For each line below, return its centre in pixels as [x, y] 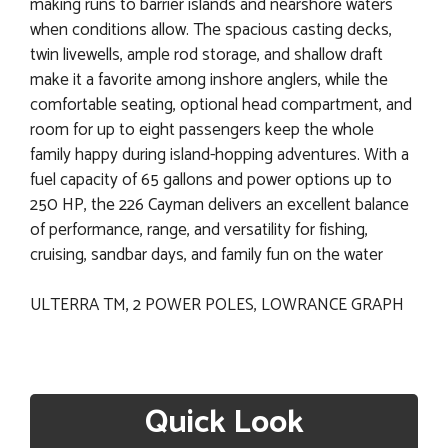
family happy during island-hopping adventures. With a [219, 154]
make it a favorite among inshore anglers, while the [209, 79]
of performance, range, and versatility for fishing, [199, 229]
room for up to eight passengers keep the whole [202, 129]
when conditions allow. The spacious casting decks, [211, 29]
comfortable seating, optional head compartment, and [221, 104]
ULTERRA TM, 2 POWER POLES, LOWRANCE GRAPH [217, 305]
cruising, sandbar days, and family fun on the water [206, 254]
